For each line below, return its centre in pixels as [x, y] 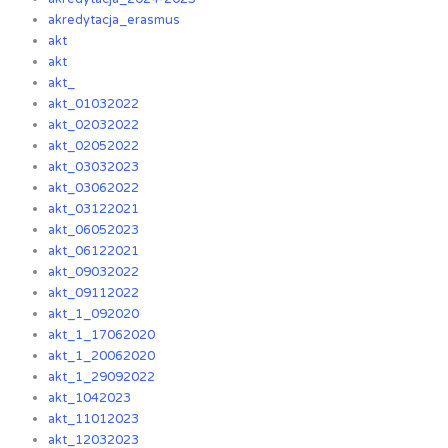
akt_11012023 [94, 419]
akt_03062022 [94, 188]
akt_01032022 [94, 104]
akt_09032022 [94, 272]
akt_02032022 [94, 125]
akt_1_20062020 [102, 356]
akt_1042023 [90, 398]
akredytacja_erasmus [114, 20]
